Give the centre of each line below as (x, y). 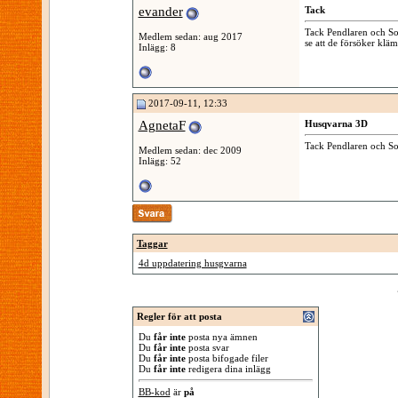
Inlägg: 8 (157, 47)
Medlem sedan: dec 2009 (190, 150)
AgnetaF (162, 125)
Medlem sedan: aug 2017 (190, 36)
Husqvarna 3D (336, 123)
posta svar (207, 347)
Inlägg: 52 (159, 160)
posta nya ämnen (221, 337)
